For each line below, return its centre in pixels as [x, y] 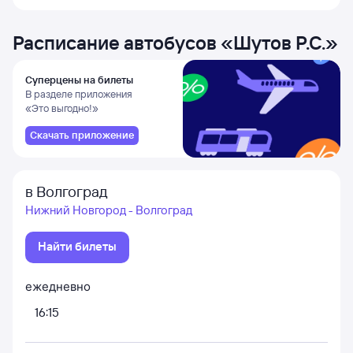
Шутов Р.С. [279, 43]
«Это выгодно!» [62, 108]
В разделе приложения [79, 94]
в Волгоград [67, 191]
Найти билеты [77, 246]
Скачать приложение [82, 135]
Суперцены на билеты [79, 80]
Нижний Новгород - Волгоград [109, 210]
